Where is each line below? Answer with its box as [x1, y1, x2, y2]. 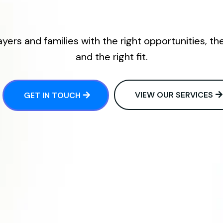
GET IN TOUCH [24, 90, 81, 101]
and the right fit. [75, 50, 148, 64]
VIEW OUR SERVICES [135, 90, 213, 101]
